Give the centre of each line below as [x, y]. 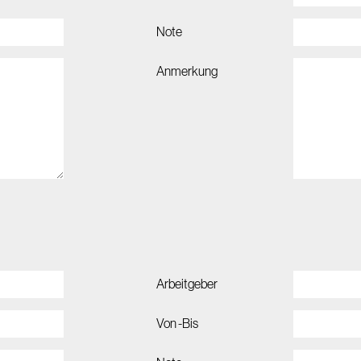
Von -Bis [177, 324]
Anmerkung [187, 72]
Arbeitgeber [187, 284]
